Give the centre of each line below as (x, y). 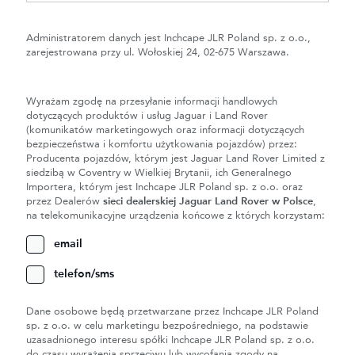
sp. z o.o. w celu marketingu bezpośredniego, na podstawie (167, 326)
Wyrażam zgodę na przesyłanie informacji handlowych (152, 101)
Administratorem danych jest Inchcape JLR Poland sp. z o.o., (168, 38)
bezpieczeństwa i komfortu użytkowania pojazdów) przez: (162, 144)
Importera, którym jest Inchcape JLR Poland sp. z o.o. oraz (164, 187)
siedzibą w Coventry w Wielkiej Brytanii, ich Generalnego (159, 173)
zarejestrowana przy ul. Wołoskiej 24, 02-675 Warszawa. (158, 52)
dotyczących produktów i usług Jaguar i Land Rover (147, 116)
